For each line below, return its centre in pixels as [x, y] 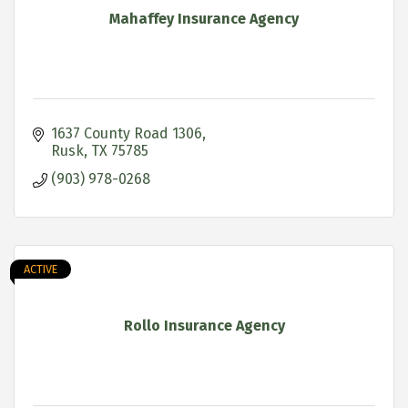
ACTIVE [41, 269]
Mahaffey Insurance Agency [204, 18]
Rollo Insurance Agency [204, 325]
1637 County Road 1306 [127, 133]
